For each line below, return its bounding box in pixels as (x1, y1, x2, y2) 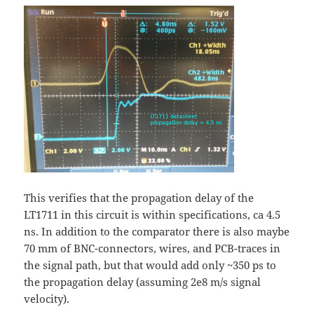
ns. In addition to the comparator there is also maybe (24, 224, 290, 238)
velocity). (24, 291, 70, 306)
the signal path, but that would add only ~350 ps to (24, 257, 277, 272)
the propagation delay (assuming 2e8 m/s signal (24, 274, 261, 289)
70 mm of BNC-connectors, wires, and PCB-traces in (24, 240, 281, 255)
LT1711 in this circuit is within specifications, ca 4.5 (24, 207, 281, 221)
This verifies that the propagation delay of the (24, 190, 254, 205)
